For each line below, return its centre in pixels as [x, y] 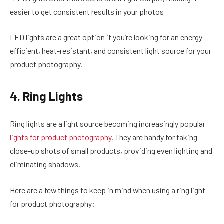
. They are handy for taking [154, 137]
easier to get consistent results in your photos [87, 11]
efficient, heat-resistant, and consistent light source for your [111, 51]
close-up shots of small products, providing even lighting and [111, 151]
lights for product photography [61, 137]
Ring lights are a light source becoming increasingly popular [108, 124]
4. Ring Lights [46, 96]
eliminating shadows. [45, 164]
